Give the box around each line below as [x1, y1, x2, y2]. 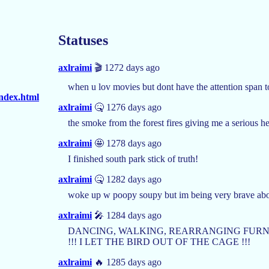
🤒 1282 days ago [92, 174, 162, 184]
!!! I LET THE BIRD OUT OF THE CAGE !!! [68, 236, 250, 247]
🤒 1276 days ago [92, 101, 162, 112]
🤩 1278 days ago [92, 138, 162, 148]
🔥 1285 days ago [92, 256, 162, 267]
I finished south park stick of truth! [68, 153, 198, 164]
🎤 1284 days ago [92, 210, 162, 220]
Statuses [58, 32, 108, 48]
